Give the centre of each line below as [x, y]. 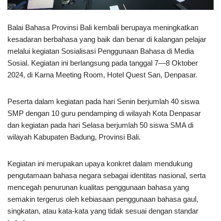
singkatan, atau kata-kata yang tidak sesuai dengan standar [103, 211]
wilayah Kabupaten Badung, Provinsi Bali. [74, 137]
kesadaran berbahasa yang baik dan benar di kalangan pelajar [107, 39]
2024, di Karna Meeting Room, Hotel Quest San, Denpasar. [102, 74]
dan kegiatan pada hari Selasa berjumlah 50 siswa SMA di [100, 125]
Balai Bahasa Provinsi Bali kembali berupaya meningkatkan [103, 27]
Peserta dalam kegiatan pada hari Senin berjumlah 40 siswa [103, 101]
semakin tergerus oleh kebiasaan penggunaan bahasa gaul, [103, 199]
